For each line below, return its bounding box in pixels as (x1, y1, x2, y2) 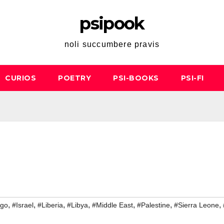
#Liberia (37, 201, 63, 209)
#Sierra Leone (174, 201, 219, 209)
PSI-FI (180, 73, 204, 82)
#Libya (67, 201, 88, 209)
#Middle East (92, 201, 133, 209)
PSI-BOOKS (113, 73, 159, 82)
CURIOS (5, 73, 36, 82)
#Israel (12, 201, 33, 209)
